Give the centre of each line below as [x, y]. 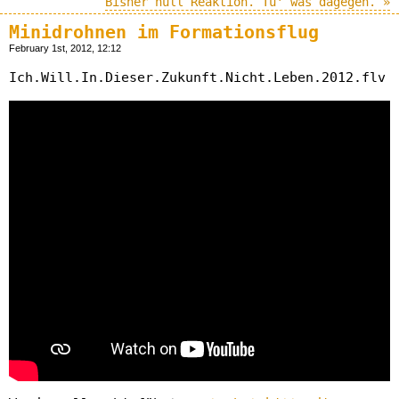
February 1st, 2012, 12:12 [65, 48]
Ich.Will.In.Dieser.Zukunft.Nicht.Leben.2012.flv [197, 77]
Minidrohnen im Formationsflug [164, 33]
